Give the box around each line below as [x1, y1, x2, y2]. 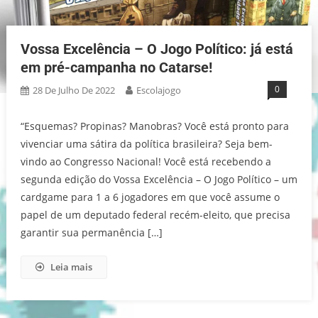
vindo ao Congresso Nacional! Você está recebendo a [20, 154, 271, 168]
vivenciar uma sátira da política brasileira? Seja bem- [20, 136, 273, 150]
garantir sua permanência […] [20, 225, 163, 239]
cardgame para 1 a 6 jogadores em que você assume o [20, 190, 280, 204]
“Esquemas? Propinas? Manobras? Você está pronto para [20, 119, 289, 133]
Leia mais [50, 260, 92, 273]
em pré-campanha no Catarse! [20, 58, 212, 76]
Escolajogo [136, 83, 181, 97]
